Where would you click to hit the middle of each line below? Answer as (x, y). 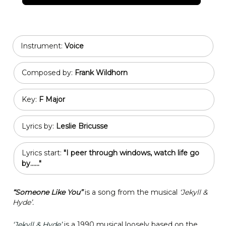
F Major (52, 99)
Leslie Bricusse (82, 126)
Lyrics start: (43, 153)
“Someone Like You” (48, 192)
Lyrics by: (39, 126)
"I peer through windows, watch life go (131, 153)
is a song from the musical (131, 192)
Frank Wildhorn (101, 72)
